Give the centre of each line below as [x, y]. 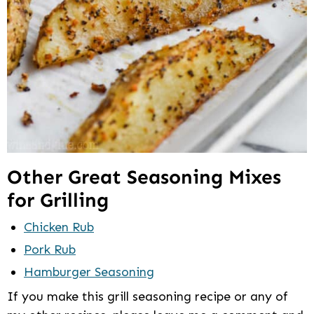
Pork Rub [50, 250]
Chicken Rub [59, 227]
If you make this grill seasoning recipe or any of [148, 297]
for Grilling [58, 200]
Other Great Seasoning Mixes [144, 177]
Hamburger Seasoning [89, 272]
